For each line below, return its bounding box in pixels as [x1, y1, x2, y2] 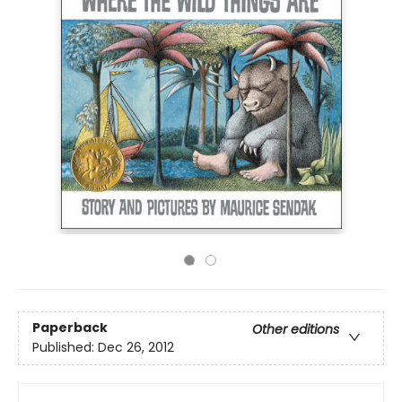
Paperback [32, 319, 108, 337]
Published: [32, 338, 98, 357]
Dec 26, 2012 [98, 338, 174, 357]
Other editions [252, 320, 339, 339]
